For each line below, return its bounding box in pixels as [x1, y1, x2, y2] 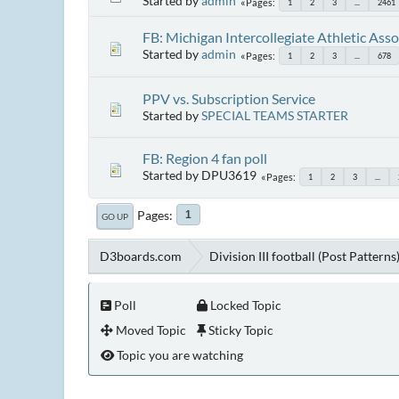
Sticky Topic [206, 322, 273, 338]
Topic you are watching [114, 346, 243, 362]
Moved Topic [113, 322, 186, 338]
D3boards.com [100, 248, 182, 264]
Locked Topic [208, 297, 281, 313]
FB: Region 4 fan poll [142, 149, 267, 167]
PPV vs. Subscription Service [142, 90, 315, 107]
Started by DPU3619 [142, 167, 256, 183]
